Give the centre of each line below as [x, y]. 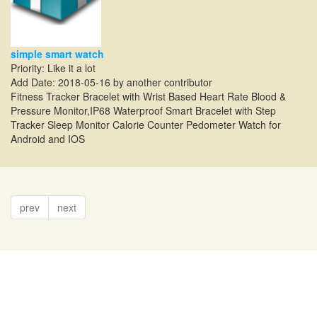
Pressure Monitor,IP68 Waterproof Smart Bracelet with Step [143, 111]
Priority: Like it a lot [53, 68]
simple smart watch [57, 54]
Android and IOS [48, 139]
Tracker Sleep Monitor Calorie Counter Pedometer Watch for [146, 125]
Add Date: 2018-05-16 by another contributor [111, 82]
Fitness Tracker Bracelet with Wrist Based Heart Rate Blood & [148, 97]
